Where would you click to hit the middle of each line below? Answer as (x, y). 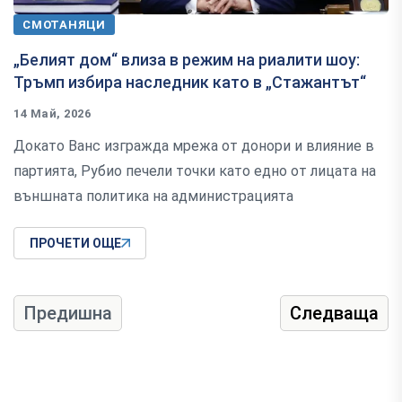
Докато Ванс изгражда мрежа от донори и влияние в (194, 146)
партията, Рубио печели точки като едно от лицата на (195, 171)
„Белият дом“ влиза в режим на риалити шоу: (187, 60)
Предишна (68, 314)
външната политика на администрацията (153, 197)
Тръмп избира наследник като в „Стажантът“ (190, 83)
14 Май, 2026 (52, 114)
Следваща (334, 314)
